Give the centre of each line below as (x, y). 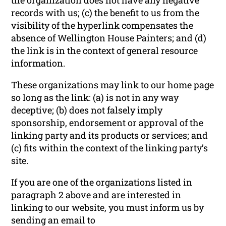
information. (38, 63)
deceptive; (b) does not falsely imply (87, 110)
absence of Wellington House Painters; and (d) (109, 38)
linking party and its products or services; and (110, 135)
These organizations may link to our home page (113, 84)
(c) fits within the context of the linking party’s (110, 148)
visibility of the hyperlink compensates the (102, 25)
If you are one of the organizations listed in (102, 182)
